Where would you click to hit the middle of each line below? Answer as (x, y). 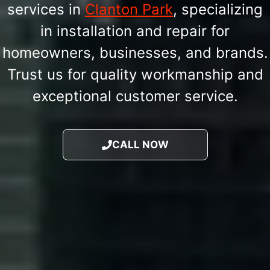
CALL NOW (140, 144)
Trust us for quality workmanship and (135, 74)
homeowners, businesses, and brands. (135, 52)
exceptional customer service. (135, 96)
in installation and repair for (135, 31)
